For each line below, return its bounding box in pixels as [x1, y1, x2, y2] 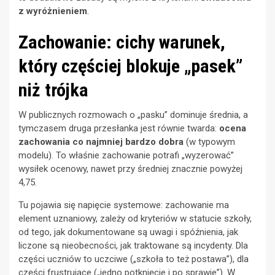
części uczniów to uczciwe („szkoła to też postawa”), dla [18, 254, 249, 265]
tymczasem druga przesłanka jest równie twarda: [18, 123, 219, 134]
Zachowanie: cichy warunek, [18, 31, 225, 53]
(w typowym [184, 136, 235, 148]
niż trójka [18, 79, 88, 101]
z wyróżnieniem [18, 6, 87, 17]
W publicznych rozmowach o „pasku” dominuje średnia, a [18, 109, 248, 121]
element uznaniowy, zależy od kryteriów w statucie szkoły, [18, 213, 252, 225]
